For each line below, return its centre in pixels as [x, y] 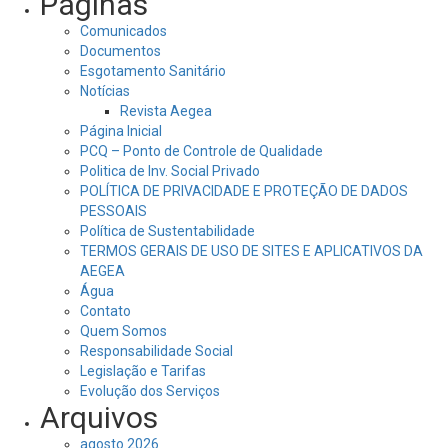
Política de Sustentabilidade [167, 231]
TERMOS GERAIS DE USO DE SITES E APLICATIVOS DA [251, 251]
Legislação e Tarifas [143, 371]
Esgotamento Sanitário [153, 71]
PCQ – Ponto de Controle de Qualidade [201, 151]
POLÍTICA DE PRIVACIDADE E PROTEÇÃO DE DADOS [244, 191]
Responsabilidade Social [156, 351]
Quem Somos [123, 331]
